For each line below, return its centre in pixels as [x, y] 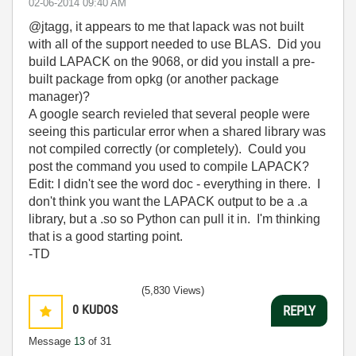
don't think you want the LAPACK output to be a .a [168, 201]
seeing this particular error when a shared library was [177, 132]
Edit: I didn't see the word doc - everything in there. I [174, 184]
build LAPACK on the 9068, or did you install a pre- [172, 62]
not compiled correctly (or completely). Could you [167, 149]
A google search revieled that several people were [169, 114]
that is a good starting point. [106, 236]
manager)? [59, 97]
